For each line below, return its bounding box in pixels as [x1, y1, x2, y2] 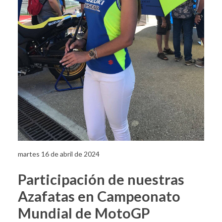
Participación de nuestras [18, 170, 184, 188]
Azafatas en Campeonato [18, 187, 180, 205]
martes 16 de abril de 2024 [18, 149, 100, 158]
